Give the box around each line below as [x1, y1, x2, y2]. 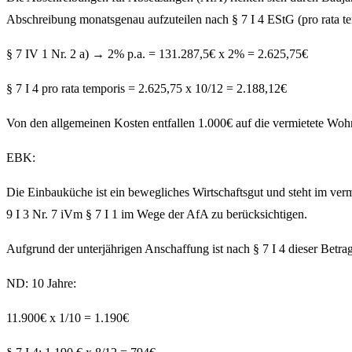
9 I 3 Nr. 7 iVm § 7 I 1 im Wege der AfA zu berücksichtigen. [6, 207, 307, 222]
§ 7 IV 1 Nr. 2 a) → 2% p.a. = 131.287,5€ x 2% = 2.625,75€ [6, 47, 308, 61]
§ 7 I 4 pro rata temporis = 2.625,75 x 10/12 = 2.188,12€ [6, 82, 287, 96]
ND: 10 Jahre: [6, 277, 76, 291]
